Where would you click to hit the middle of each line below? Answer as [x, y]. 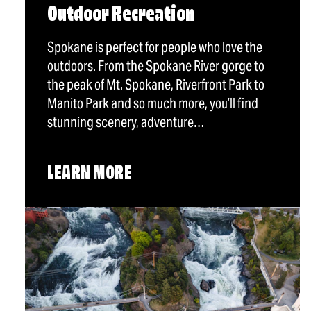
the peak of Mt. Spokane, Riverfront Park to [156, 85]
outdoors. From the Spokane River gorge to [156, 66]
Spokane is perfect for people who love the [155, 48]
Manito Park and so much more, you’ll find [153, 104]
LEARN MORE [90, 175]
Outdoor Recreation [121, 16]
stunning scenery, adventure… [126, 123]
